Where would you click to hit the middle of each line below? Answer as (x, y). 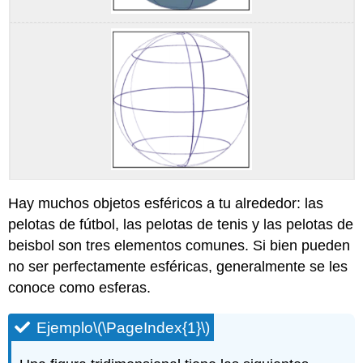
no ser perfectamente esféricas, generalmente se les (178, 267)
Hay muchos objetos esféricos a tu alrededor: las (166, 204)
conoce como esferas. (80, 288)
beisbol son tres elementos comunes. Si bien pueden (179, 246)
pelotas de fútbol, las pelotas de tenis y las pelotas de (181, 225)
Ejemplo (65, 328)
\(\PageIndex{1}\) (152, 328)
